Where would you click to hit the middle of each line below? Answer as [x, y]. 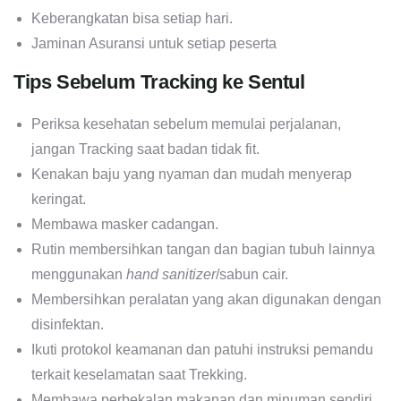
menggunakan [79, 274]
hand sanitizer [171, 274]
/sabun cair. [252, 274]
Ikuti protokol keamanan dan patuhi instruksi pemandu [202, 349]
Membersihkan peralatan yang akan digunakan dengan [206, 299]
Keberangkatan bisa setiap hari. [132, 18]
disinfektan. [68, 324]
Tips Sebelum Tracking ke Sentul [159, 81]
